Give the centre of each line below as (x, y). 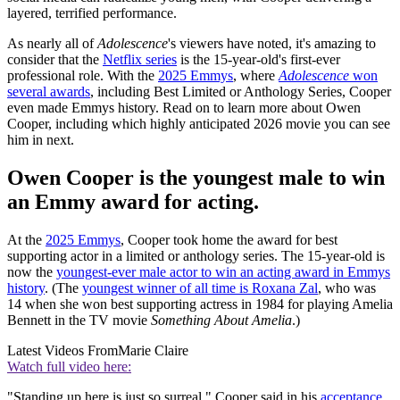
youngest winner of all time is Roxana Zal (200, 287)
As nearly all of (52, 44)
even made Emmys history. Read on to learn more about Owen (184, 108)
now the (32, 271)
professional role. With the (83, 76)
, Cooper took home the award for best (229, 239)
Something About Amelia (221, 320)
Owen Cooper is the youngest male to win (196, 178)
